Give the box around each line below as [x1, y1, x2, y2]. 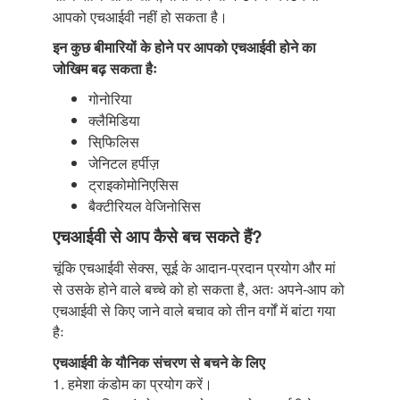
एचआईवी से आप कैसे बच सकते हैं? [53, 222, 262, 248]
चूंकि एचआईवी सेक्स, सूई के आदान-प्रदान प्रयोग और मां [53, 256, 336, 278]
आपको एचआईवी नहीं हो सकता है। [53, 5, 228, 27]
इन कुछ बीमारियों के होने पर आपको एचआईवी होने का [53, 36, 316, 57]
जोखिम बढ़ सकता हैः [53, 57, 157, 79]
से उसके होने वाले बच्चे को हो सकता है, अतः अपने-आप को [53, 278, 345, 299]
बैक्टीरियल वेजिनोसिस [88, 195, 201, 216]
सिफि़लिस [88, 130, 139, 152]
